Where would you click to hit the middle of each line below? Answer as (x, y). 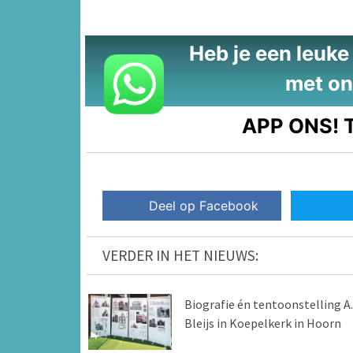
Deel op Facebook (204, 206)
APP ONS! (291, 125)
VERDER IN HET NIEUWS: (180, 256)
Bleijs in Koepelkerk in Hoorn (262, 323)
